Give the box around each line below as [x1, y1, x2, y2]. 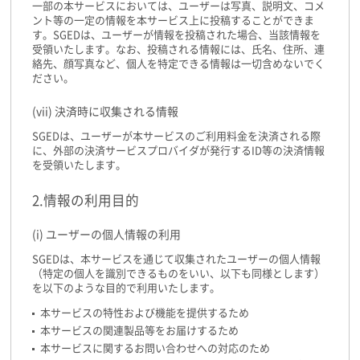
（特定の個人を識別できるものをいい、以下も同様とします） [32, 268, 325, 279]
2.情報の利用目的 [32, 193, 139, 207]
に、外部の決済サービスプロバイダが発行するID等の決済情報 [32, 145, 325, 157]
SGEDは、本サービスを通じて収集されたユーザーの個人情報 [32, 253, 321, 264]
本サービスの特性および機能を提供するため [40, 307, 249, 318]
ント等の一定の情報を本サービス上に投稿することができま [32, 15, 314, 27]
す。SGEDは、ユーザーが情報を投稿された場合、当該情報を [32, 30, 321, 41]
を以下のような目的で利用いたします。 [32, 282, 220, 293]
